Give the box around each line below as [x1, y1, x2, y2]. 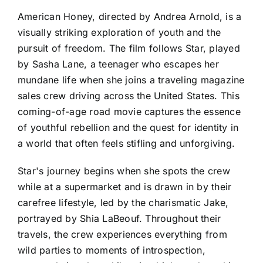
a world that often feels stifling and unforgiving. [18, 137, 235, 149]
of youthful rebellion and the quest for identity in [18, 121, 239, 133]
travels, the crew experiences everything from [18, 228, 227, 240]
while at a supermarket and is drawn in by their [18, 180, 232, 193]
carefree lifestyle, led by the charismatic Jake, [18, 196, 229, 208]
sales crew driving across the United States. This [18, 89, 240, 102]
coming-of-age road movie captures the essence [18, 105, 241, 117]
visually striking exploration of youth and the [18, 26, 221, 38]
